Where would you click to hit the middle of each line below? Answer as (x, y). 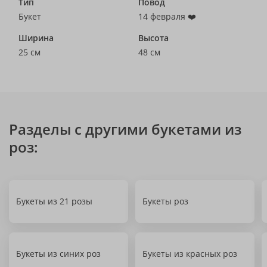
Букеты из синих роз (58, 254)
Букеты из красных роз (190, 254)
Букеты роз (165, 201)
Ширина (36, 38)
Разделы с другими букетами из (125, 129)
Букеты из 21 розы (54, 201)
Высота (153, 38)
